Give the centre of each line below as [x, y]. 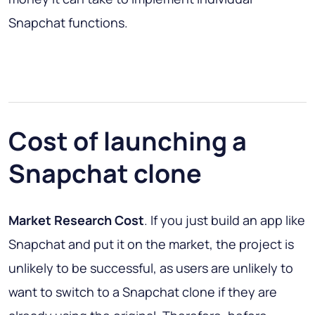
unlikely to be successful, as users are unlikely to [151, 268]
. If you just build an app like [225, 220]
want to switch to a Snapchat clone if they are [143, 292]
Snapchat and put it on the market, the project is [151, 244]
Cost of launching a [128, 141]
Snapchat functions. [68, 23]
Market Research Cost [76, 220]
